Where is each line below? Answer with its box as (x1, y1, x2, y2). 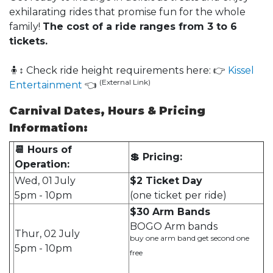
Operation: (15, 158, 69, 170)
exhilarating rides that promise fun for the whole (9, 5, 246, 18)
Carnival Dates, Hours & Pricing (9, 104, 205, 118)
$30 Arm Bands (130, 205, 210, 218)
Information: (9, 121, 88, 135)
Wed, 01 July (15, 174, 76, 186)
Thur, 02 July (15, 227, 80, 239)
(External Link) (99, 77, 151, 87)
